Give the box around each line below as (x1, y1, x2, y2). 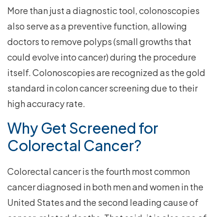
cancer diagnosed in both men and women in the (7, 181, 203, 193)
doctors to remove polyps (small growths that (7, 36, 191, 47)
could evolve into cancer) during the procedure (7, 51, 196, 63)
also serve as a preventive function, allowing (7, 20, 187, 32)
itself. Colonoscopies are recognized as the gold (7, 67, 205, 78)
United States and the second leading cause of (7, 197, 199, 208)
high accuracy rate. (7, 98, 85, 109)
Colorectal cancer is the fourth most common (7, 166, 190, 177)
